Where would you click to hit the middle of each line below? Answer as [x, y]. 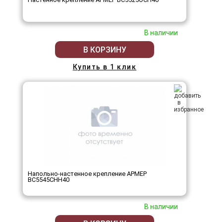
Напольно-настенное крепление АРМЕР [87, 174]
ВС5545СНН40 [49, 180]
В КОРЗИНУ [105, 50]
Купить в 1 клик [105, 67]
